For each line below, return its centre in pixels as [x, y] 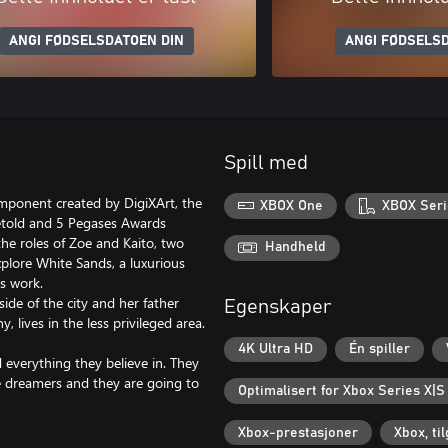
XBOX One [292, 205]
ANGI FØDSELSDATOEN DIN [96, 41]
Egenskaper [278, 306]
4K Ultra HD [275, 349]
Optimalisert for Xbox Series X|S [341, 391]
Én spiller [379, 349]
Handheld [295, 247]
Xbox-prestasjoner [298, 432]
